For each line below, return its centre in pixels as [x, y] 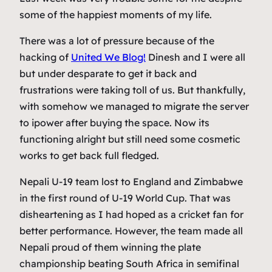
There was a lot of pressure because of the [117, 41]
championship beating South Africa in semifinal [129, 264]
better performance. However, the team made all [131, 231]
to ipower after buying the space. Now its [114, 123]
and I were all [213, 57]
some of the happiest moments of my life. [116, 15]
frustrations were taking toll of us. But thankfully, [132, 90]
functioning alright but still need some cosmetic [130, 139]
